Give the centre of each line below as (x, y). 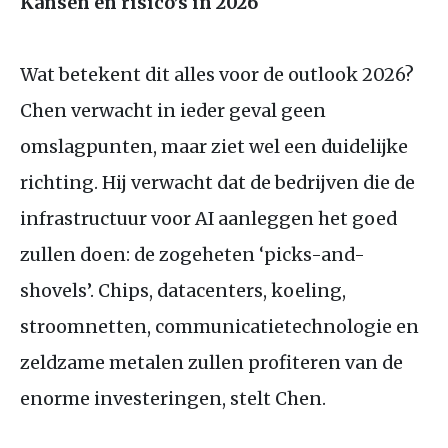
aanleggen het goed (305, 218)
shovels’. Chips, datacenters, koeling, (183, 290)
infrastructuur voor (107, 218)
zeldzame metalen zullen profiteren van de (211, 362)
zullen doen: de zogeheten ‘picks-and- (192, 254)
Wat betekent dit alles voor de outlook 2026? (217, 74)
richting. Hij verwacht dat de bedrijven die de (217, 182)
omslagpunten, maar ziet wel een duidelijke (214, 146)
